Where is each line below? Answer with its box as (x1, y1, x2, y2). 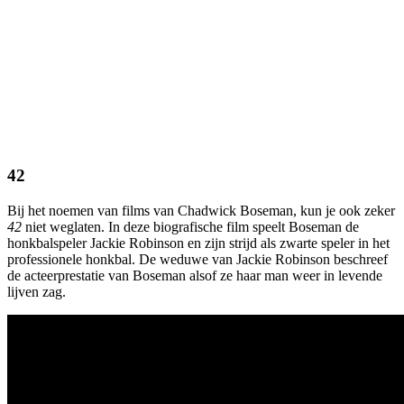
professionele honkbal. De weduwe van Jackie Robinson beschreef (7, 252, 388, 268)
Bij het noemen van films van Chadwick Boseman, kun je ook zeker (7, 203, 395, 219)
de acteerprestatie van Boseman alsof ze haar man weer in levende (7, 268, 382, 284)
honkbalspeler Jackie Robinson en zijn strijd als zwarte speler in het (7, 235, 390, 252)
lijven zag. (7, 284, 66, 300)
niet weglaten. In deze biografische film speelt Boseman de (22, 219, 359, 235)
